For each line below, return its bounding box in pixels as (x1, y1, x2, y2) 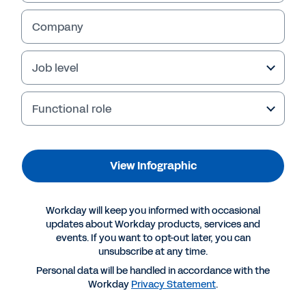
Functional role (32, 100, 111, 117)
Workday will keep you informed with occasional (46, 204, 260, 217)
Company (32, 18, 83, 35)
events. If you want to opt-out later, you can (55, 232, 251, 245)
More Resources (22, 199, 106, 214)
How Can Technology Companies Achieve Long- (22, 263, 270, 279)
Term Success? (22, 279, 100, 295)
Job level (32, 59, 79, 76)
